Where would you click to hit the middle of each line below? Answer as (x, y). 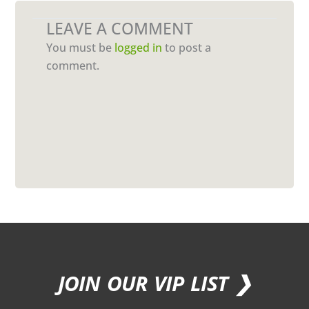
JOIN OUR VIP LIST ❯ (154, 283)
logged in (139, 47)
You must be (81, 47)
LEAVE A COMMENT (120, 28)
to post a (187, 47)
